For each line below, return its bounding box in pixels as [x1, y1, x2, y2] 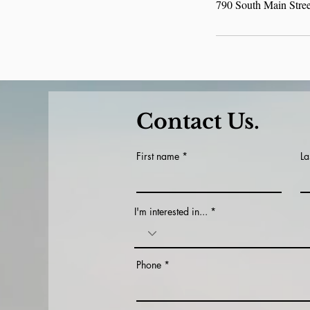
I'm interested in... [134, 205, 208, 218]
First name [136, 149, 179, 163]
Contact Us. [136, 109, 259, 134]
